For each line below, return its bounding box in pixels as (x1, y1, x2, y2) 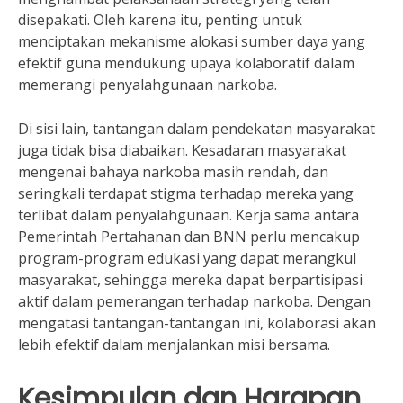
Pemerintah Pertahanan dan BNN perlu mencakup (18, 227, 360, 246)
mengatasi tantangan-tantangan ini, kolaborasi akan (18, 313, 376, 333)
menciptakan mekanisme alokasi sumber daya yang (18, 31, 365, 51)
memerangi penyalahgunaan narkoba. (18, 75, 277, 94)
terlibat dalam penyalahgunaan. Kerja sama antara (18, 205, 359, 225)
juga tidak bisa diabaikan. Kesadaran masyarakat (18, 140, 346, 160)
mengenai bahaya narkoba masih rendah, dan (18, 162, 328, 182)
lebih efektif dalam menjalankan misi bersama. (18, 335, 330, 354)
